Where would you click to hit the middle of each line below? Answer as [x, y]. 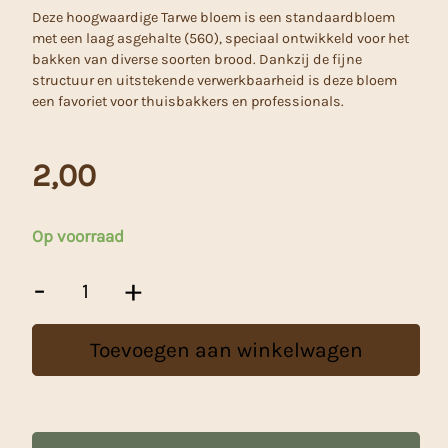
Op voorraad [78, 235]
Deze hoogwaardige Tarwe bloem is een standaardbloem [213, 17]
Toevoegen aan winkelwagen [226, 349]
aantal [52, 373]
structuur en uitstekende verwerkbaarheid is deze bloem [214, 80]
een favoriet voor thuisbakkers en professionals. [188, 101]
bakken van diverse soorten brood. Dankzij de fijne [197, 59]
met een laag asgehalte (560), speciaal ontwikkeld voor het [220, 38]
